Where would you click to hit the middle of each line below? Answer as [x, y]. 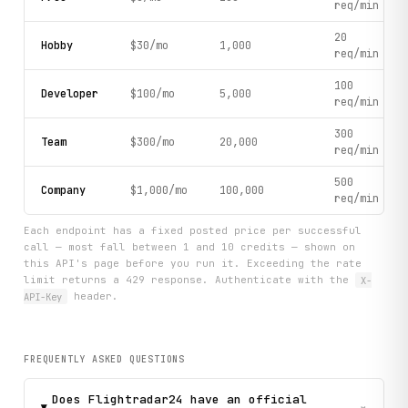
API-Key [43, 296]
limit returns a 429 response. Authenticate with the [190, 280]
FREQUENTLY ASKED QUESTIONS [105, 359]
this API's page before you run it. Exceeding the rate [193, 264]
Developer [69, 93]
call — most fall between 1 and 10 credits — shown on [190, 247]
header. [92, 296]
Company [63, 190]
